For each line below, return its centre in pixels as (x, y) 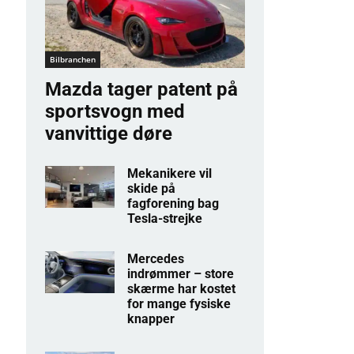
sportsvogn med (115, 112)
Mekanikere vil (170, 174)
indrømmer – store (181, 274)
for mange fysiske (179, 304)
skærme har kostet (182, 289)
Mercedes (156, 259)
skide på (152, 189)
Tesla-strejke (165, 219)
